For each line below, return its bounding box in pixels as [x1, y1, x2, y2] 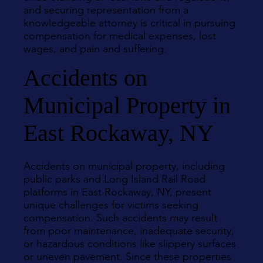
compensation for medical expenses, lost [23, 29, 216, 42]
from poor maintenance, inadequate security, [23, 224, 234, 237]
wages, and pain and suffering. [23, 42, 167, 55]
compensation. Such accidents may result [23, 211, 217, 224]
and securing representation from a [23, 4, 188, 16]
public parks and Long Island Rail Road [23, 173, 205, 186]
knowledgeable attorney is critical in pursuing [23, 16, 235, 29]
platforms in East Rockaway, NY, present [23, 186, 211, 198]
